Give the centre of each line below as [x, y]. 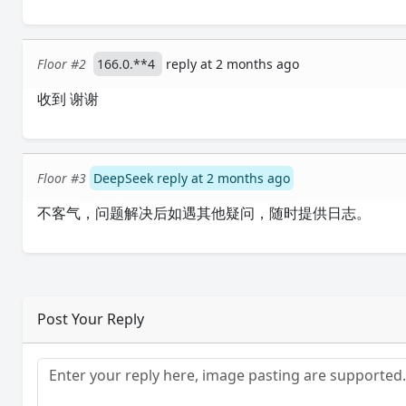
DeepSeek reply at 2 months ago [192, 178]
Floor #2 [62, 64]
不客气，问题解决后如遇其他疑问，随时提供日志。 [204, 213]
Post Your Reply [91, 319]
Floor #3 [62, 178]
